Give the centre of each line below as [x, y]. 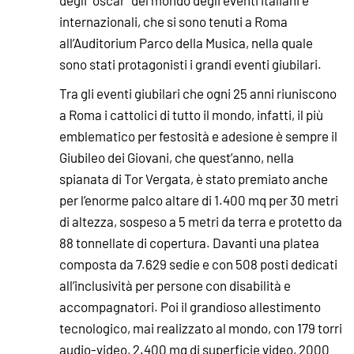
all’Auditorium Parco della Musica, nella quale [186, 42]
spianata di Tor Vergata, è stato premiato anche [194, 178]
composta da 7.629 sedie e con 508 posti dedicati [198, 264]
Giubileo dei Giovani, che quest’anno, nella [177, 157]
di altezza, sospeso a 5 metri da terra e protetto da [201, 221]
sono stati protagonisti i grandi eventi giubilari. [192, 64]
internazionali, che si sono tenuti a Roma [173, 21]
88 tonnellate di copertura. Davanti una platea [189, 242]
